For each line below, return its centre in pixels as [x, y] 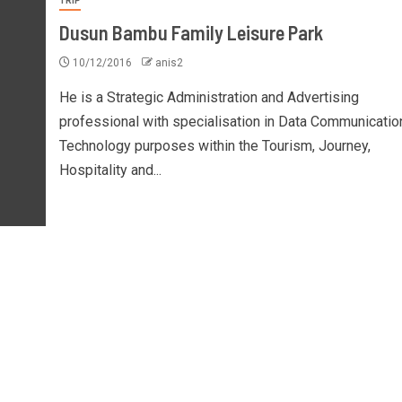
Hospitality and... [110, 170]
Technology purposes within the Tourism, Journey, [214, 146]
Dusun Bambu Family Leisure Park [191, 32]
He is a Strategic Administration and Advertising [209, 97]
